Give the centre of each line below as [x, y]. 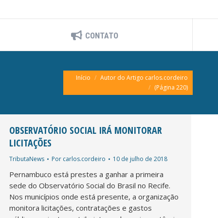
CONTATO [102, 35]
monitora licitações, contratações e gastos [81, 208]
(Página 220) [171, 87]
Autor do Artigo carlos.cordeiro [144, 77]
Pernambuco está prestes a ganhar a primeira [86, 174]
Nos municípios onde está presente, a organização [94, 196]
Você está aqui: [89, 71]
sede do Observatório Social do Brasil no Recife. [90, 185]
